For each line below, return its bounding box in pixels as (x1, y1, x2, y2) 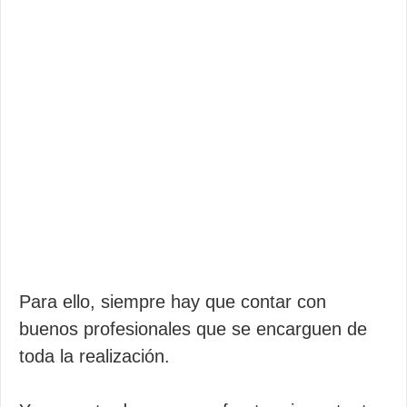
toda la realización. (19, 346, 170, 366)
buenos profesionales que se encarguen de (19, 319, 367, 339)
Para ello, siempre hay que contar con (19, 292, 326, 312)
